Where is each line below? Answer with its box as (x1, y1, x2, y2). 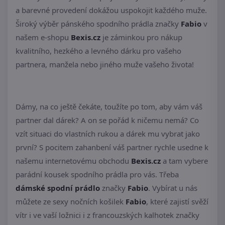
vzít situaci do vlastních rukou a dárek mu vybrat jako (16, 128, 200, 139)
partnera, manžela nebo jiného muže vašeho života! (16, 59, 194, 69)
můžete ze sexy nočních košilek (16, 196, 124, 206)
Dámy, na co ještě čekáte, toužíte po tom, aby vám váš (16, 101, 202, 111)
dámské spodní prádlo (16, 182, 100, 193)
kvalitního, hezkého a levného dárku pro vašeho (16, 45, 181, 56)
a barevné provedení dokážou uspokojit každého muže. (16, 5, 207, 15)
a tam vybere (161, 155, 208, 166)
